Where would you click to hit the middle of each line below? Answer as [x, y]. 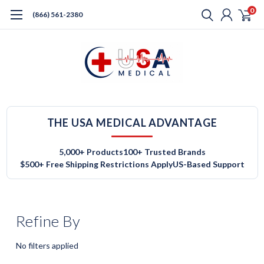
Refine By [48, 221]
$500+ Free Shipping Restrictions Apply [96, 164]
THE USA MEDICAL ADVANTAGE [132, 123]
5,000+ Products [91, 152]
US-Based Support [208, 164]
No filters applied [47, 245]
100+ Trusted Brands [164, 152]
